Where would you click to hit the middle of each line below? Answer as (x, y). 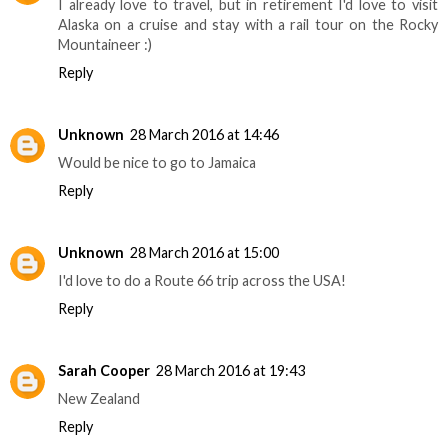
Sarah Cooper (104, 371)
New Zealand (99, 399)
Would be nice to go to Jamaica (157, 163)
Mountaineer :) (105, 45)
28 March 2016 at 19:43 (230, 371)
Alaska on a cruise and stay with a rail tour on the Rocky (248, 25)
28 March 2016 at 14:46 (204, 135)
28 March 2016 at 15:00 (204, 253)
